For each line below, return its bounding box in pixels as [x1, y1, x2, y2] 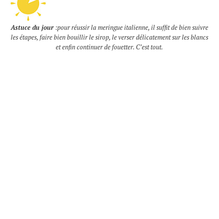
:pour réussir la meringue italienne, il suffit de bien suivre [54, 23, 208, 32]
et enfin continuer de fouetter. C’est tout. [56, 43, 163, 51]
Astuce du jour [11, 23, 54, 32]
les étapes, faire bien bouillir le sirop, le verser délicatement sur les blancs [11, 33, 208, 42]
